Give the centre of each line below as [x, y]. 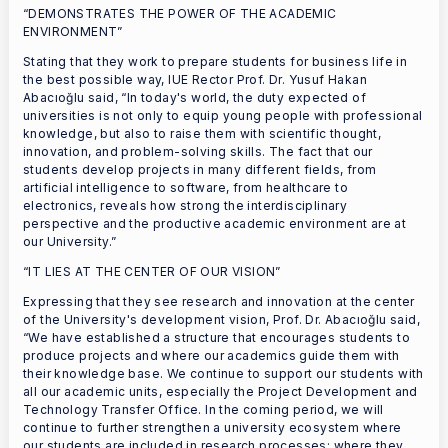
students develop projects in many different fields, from [200, 170]
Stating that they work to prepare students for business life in [215, 62]
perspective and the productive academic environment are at [215, 224]
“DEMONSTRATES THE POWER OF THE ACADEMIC [180, 14]
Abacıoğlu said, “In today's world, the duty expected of [194, 98]
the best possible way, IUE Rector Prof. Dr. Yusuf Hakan [195, 80]
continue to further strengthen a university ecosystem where [212, 428]
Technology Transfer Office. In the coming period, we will [203, 410]
